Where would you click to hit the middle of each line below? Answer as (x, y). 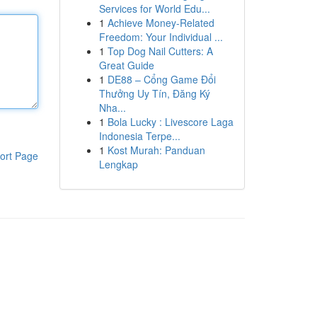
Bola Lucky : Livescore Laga (170, 122)
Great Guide (126, 65)
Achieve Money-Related (161, 23)
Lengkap (118, 164)
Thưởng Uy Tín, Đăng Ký (154, 93)
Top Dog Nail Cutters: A (160, 51)
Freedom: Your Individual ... (161, 37)
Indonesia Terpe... (139, 136)
